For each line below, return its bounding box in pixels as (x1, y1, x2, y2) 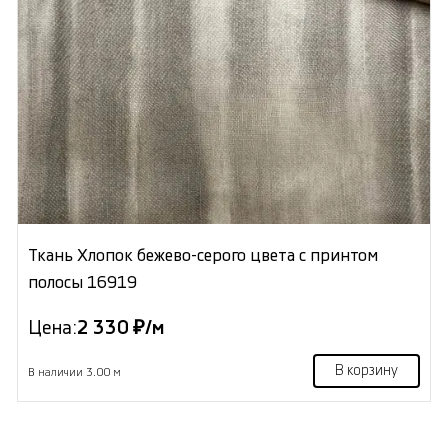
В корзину (335, 364, 399, 379)
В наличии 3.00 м (27, 367, 121, 379)
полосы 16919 (27, 274, 137, 292)
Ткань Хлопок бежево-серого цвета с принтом (27, 247, 378, 265)
